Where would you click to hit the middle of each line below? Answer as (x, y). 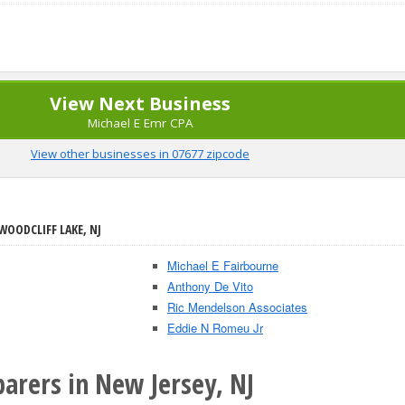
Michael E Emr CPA (140, 123)
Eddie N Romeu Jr (215, 328)
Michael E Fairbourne (223, 265)
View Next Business (140, 104)
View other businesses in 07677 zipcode (140, 154)
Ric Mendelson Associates (237, 307)
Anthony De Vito (210, 286)
